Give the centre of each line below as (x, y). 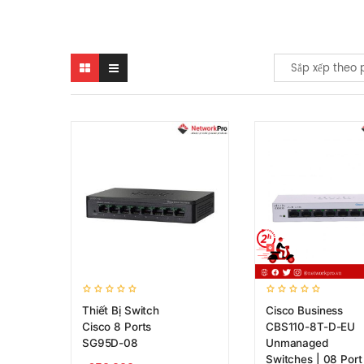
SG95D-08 (110, 343)
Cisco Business (305, 310)
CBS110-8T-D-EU (311, 327)
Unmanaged (297, 343)
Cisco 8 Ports (117, 327)
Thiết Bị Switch (121, 310)
